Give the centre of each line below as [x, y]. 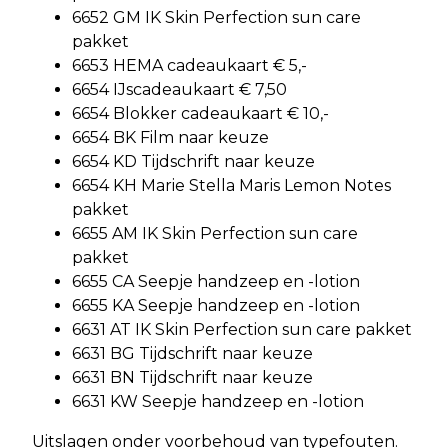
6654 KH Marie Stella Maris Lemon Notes [231, 186]
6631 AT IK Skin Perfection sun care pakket [242, 330]
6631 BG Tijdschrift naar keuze [192, 354]
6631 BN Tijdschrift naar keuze [192, 378]
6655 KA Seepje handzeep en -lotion [216, 306]
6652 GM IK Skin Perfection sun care [216, 18]
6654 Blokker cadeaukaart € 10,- [200, 114]
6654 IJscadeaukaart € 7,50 [179, 90]
